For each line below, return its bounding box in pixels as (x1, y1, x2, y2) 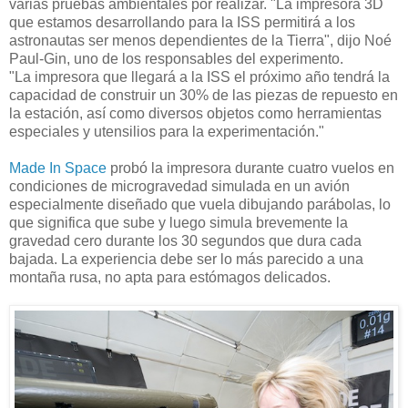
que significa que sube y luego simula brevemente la (9, 215, 348, 231)
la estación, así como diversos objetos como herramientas (9, 106, 382, 122)
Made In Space (9, 160, 107, 177)
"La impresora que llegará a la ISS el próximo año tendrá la (9, 69, 390, 86)
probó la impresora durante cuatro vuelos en (107, 160, 394, 177)
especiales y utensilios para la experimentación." (9, 124, 324, 140)
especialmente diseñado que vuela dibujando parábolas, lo (9, 197, 391, 213)
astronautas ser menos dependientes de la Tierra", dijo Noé (9, 33, 392, 49)
